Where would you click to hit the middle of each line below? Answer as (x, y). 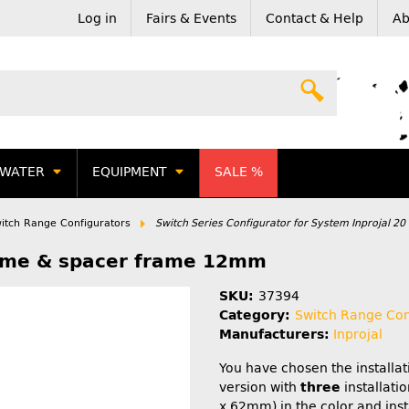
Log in (97, 18)
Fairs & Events (191, 18)
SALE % (239, 173)
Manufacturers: (274, 334)
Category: (257, 315)
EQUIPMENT (130, 173)
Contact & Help (315, 18)
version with (260, 387)
